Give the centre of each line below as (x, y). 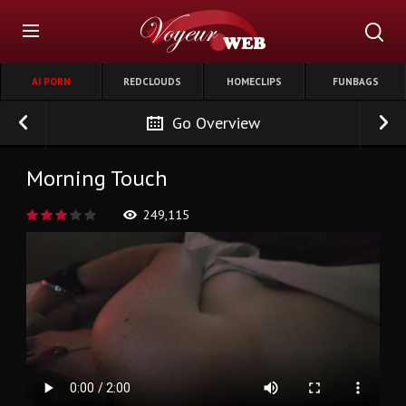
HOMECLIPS (254, 82)
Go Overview (216, 123)
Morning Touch (97, 179)
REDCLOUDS (152, 82)
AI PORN (51, 82)
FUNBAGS (355, 82)
